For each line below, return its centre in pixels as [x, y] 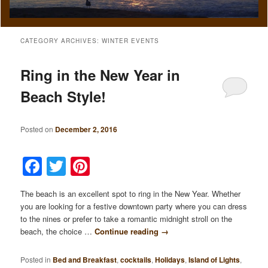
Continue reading [128, 231]
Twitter [97, 166]
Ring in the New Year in [100, 75]
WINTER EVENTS [131, 41]
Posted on [38, 129]
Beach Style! [63, 97]
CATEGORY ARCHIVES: [61, 41]
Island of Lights [214, 259]
